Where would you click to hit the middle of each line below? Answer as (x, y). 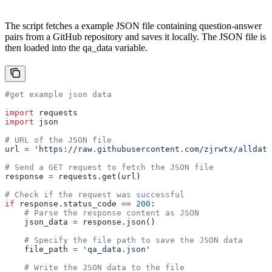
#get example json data (58, 94)
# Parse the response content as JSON (102, 212)
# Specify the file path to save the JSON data (124, 240)
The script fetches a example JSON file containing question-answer (133, 25)
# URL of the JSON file (58, 140)
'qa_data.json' (114, 249)
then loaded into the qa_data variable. (76, 47)
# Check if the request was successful (95, 194)
